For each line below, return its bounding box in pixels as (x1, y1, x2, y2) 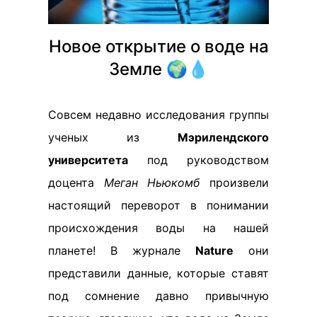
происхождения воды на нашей (48, 221, 269, 235)
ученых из (48, 130, 178, 144)
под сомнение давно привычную (48, 289, 269, 303)
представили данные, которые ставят (48, 266, 269, 280)
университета (48, 153, 128, 167)
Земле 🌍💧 (108, 59, 209, 79)
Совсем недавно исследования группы (48, 108, 269, 122)
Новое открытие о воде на (48, 36, 269, 57)
